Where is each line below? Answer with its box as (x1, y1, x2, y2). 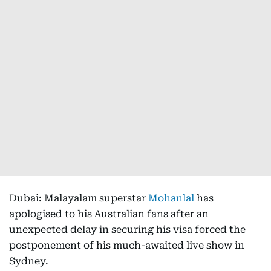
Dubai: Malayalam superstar (9, 192, 148, 204)
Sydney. (9, 255, 48, 267)
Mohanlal (148, 192, 194, 204)
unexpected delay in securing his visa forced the (9, 224, 246, 235)
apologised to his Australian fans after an (9, 208, 209, 220)
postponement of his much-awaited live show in (9, 240, 244, 251)
